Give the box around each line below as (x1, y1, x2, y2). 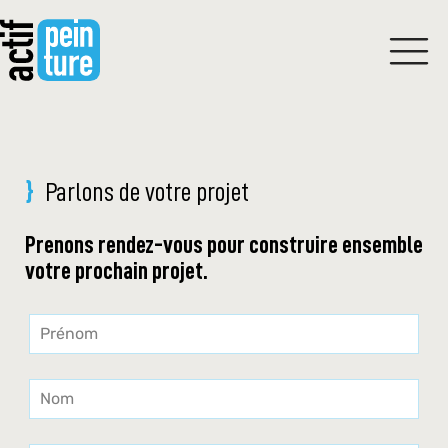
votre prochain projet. (24, 259, 208, 284)
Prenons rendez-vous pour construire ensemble (24, 233, 423, 258)
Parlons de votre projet (44, 179, 249, 207)
